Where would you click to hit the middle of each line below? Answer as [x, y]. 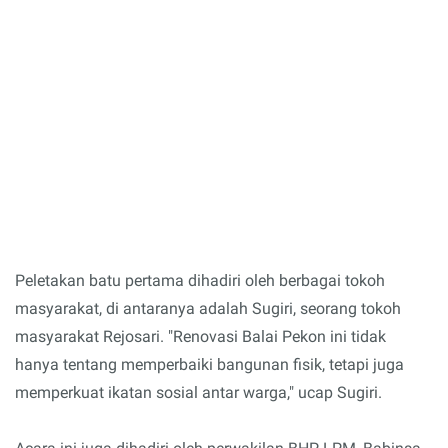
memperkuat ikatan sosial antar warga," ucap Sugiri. [198, 393]
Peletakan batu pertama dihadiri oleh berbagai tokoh [200, 281]
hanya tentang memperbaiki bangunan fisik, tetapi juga [209, 365]
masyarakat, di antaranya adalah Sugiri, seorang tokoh [208, 309]
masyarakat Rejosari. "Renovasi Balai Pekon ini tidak [200, 337]
